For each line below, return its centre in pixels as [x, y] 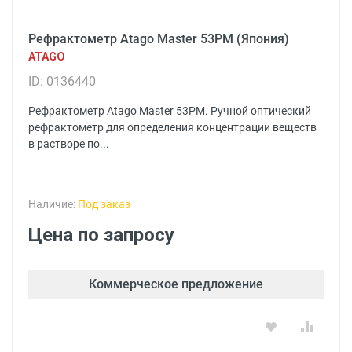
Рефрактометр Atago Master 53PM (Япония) [159, 39]
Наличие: [53, 204]
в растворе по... [69, 144]
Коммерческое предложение [176, 284]
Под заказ [104, 204]
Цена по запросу [101, 235]
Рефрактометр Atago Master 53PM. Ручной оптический [170, 111]
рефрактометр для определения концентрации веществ [172, 127]
